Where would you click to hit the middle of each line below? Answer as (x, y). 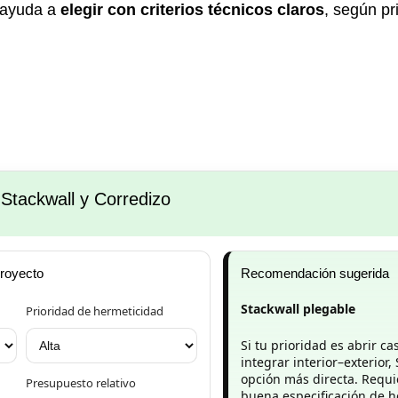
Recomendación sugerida (315, 273)
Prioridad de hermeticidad (95, 310)
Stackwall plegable (298, 308)
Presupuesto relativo (81, 382)
